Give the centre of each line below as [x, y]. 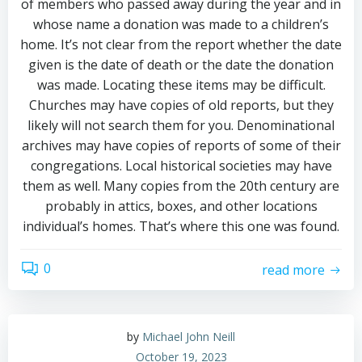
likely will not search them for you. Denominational [181, 125]
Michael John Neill [189, 337]
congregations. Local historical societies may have [181, 166]
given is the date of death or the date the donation [181, 65]
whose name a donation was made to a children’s [181, 24]
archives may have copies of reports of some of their [181, 145]
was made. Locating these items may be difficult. [181, 85]
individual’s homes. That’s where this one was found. [181, 226]
